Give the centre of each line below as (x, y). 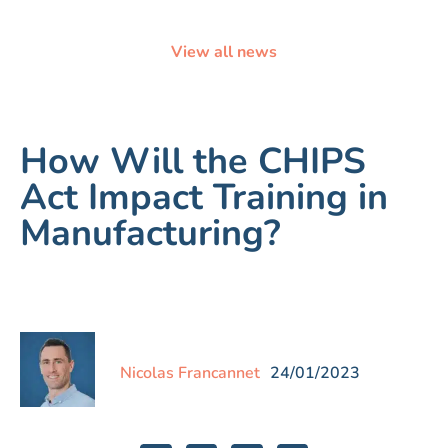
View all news (224, 52)
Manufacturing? (150, 233)
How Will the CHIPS (193, 161)
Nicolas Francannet (190, 373)
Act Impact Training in (204, 197)
